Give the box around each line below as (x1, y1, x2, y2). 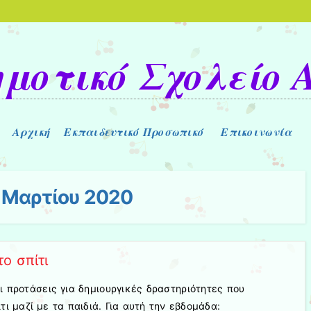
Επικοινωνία (221, 124, 292, 140)
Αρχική (12, 124, 51, 140)
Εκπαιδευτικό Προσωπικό (64, 124, 204, 140)
